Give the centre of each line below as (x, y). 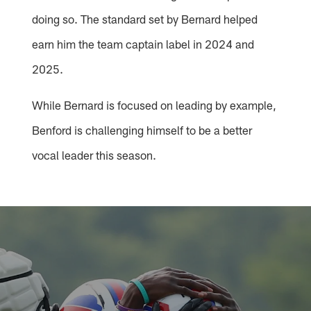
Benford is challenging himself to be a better (142, 129)
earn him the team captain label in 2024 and (143, 43)
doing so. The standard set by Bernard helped (145, 18)
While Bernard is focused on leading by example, (154, 104)
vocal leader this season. (94, 154)
